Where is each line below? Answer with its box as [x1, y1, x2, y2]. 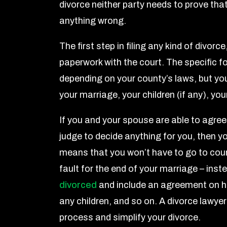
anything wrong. [59, 16, 126, 26]
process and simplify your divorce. [59, 212, 201, 223]
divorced [59, 180, 97, 191]
